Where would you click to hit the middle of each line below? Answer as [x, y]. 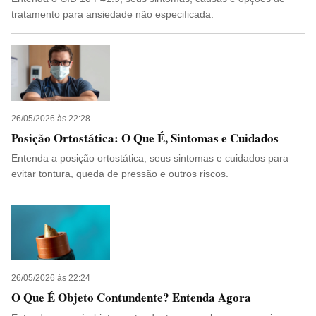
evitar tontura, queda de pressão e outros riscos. [120, 174]
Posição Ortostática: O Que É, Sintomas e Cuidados [145, 138]
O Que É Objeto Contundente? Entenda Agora [131, 297]
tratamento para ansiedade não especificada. [113, 14]
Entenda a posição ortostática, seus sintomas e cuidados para [150, 158]
